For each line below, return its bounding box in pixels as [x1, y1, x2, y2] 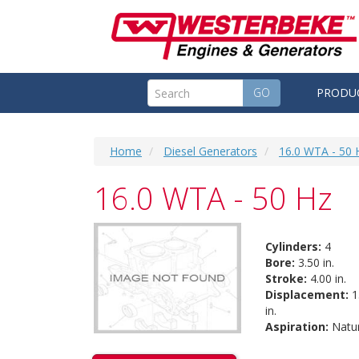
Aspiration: [264, 319, 329, 334]
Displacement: [264, 287, 349, 302]
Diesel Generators [163, 143, 257, 159]
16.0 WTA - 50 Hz [94, 177, 333, 219]
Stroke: [264, 271, 307, 286]
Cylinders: [264, 239, 321, 254]
